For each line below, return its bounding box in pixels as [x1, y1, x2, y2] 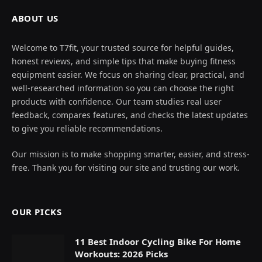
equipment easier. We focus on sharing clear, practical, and [12, 68, 244, 80]
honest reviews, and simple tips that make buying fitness [12, 55, 236, 67]
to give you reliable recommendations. [12, 122, 163, 134]
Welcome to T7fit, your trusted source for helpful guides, [12, 42, 234, 53]
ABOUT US [12, 12, 58, 24]
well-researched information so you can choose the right [12, 82, 234, 94]
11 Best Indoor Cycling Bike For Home [75, 235, 241, 247]
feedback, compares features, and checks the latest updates [12, 109, 248, 120]
